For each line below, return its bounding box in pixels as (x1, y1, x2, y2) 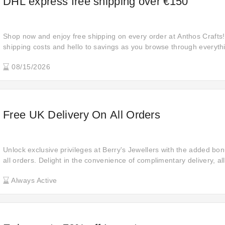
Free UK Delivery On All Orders (3, 108, 160, 121)
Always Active (9, 176, 57, 184)
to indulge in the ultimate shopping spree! (3, 53, 141, 61)
